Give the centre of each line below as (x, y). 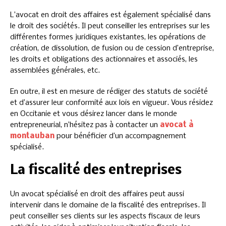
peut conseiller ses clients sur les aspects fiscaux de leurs (105, 216)
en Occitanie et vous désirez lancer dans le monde (94, 114)
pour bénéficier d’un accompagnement (120, 136)
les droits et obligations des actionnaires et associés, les (104, 59)
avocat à (177, 125)
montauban (32, 136)
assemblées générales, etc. (55, 70)
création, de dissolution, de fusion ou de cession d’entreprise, (112, 48)
